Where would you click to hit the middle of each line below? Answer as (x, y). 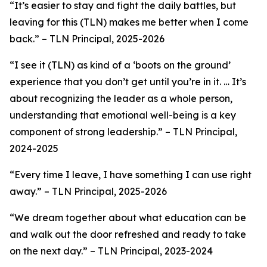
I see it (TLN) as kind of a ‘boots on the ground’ (122, 65)
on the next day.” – (52, 251)
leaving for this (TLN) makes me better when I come (129, 22)
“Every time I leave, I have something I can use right (131, 175)
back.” (26, 39)
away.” (26, 191)
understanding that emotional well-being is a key (123, 115)
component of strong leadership (83, 132)
